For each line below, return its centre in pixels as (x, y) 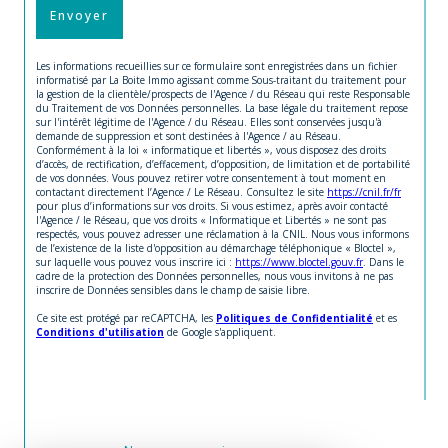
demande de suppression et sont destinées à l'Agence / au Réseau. (188, 135)
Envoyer (79, 16)
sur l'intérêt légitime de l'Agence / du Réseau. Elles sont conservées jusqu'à (209, 121)
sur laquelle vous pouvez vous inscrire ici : (135, 261)
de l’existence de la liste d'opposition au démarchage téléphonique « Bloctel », (216, 247)
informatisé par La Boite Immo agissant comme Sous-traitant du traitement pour (221, 79)
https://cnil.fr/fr (364, 191)
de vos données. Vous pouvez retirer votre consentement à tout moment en (211, 177)
